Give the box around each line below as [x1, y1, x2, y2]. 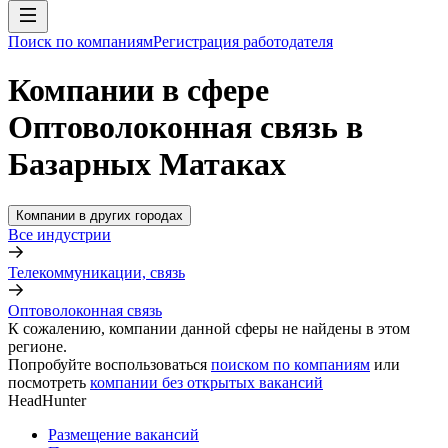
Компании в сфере [8, 72, 269, 109]
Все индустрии [8, 225, 111, 243]
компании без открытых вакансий [90, 373, 323, 391]
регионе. [8, 337, 67, 355]
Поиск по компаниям [8, 33, 153, 50]
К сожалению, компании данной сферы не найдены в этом [8, 319, 410, 337]
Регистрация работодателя [153, 33, 333, 50]
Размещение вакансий [48, 425, 199, 443]
